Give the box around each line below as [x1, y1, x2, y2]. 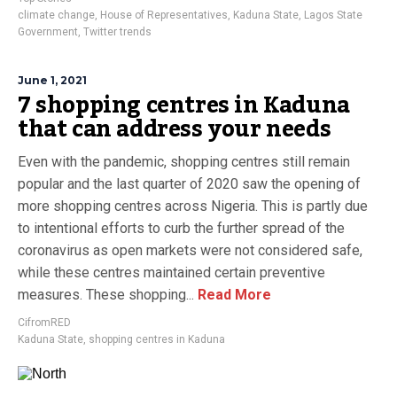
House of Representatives [100, 9, 228, 22]
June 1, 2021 [18, 74, 87, 88]
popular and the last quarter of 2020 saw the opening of [18, 175, 361, 193]
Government [18, 26, 78, 39]
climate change [18, 9, 95, 22]
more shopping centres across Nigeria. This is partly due [18, 198, 368, 215]
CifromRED [18, 316, 71, 330]
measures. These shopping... [18, 286, 194, 304]
